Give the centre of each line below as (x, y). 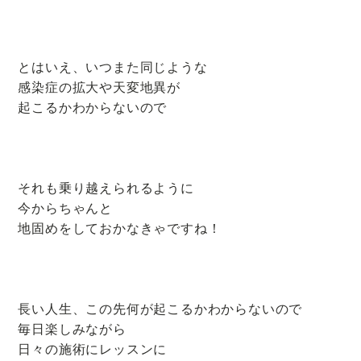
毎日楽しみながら (72, 329)
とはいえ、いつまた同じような (113, 67)
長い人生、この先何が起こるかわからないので (160, 309)
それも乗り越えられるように (106, 188)
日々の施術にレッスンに (93, 349)
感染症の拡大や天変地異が (100, 87)
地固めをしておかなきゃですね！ (120, 228)
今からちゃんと (66, 208)
